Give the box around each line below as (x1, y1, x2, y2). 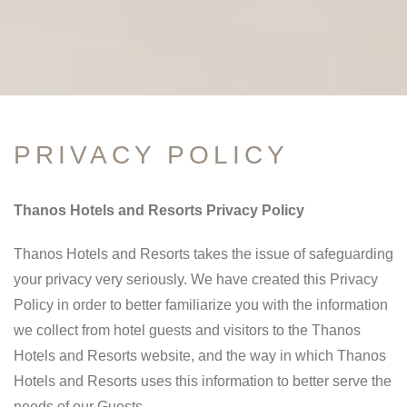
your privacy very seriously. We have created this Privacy (14, 272, 378, 287)
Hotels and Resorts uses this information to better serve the (14, 373, 392, 389)
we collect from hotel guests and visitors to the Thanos (14, 323, 361, 338)
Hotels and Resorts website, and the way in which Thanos (14, 348, 386, 363)
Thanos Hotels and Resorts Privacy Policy (14, 203, 304, 218)
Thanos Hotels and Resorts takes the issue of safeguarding (14, 246, 393, 262)
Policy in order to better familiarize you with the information (14, 297, 388, 313)
